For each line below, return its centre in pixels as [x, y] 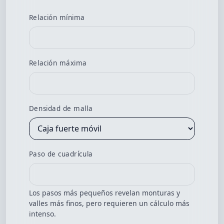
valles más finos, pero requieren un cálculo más [109, 203]
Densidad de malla [61, 109]
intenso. [42, 214]
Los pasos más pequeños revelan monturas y [104, 193]
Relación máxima [58, 63]
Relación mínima [57, 18]
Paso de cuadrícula [61, 154]
